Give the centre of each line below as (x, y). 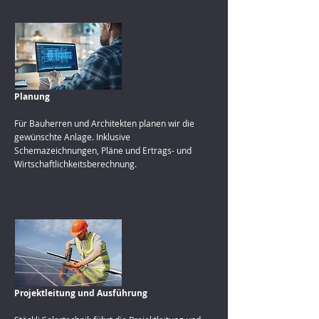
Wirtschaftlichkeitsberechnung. (75, 164)
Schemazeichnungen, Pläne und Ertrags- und (103, 150)
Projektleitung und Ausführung (81, 293)
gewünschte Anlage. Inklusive (72, 137)
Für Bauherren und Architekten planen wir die (104, 123)
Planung (32, 96)
